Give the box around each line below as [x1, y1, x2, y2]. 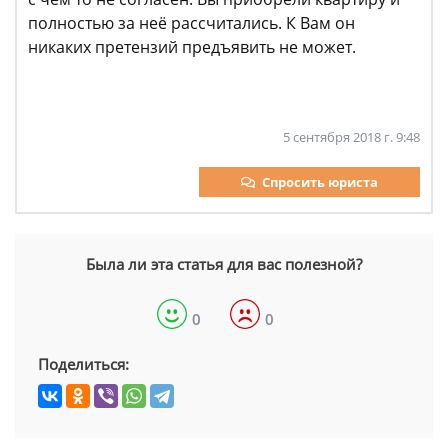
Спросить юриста [262, 173, 378, 191]
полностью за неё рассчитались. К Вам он [28, 12, 355, 34]
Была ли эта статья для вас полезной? [86, 254, 362, 274]
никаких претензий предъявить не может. [28, 36, 356, 58]
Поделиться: [38, 354, 129, 374]
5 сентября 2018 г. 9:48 [283, 128, 420, 146]
